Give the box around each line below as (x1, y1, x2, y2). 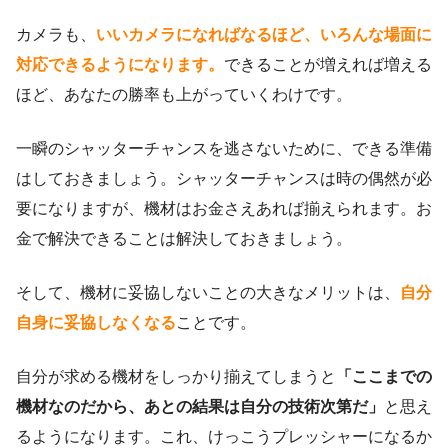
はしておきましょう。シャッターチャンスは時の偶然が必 (16, 169, 432, 187)
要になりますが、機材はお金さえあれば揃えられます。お (16, 199, 432, 217)
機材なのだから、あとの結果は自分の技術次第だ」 (16, 397, 384, 415)
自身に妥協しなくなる (16, 313, 176, 331)
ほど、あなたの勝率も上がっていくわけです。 (16, 85, 352, 103)
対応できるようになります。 (16, 55, 224, 73)
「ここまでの (336, 367, 432, 385)
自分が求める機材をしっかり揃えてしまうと (16, 367, 336, 385)
